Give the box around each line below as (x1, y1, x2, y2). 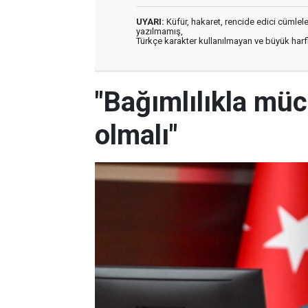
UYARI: (136, 16, 164, 27)
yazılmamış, (136, 26, 183, 36)
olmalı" (95, 119, 177, 151)
